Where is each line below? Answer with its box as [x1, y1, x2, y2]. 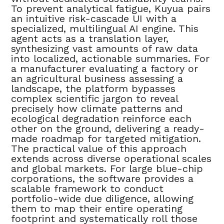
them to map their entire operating [11, 202, 183, 214]
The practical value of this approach [11, 142, 187, 154]
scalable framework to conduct [11, 182, 164, 194]
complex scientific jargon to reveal [11, 92, 178, 104]
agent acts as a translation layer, [11, 32, 169, 44]
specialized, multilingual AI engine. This [11, 22, 199, 34]
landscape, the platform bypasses [11, 82, 176, 94]
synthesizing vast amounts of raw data [11, 42, 198, 54]
